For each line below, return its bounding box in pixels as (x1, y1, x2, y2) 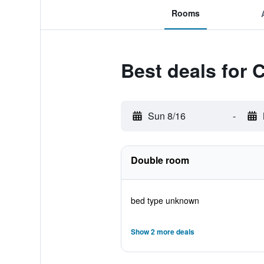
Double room (130, 153, 189, 167)
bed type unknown (130, 194, 199, 206)
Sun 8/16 (147, 109, 186, 123)
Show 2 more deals (130, 226, 194, 237)
